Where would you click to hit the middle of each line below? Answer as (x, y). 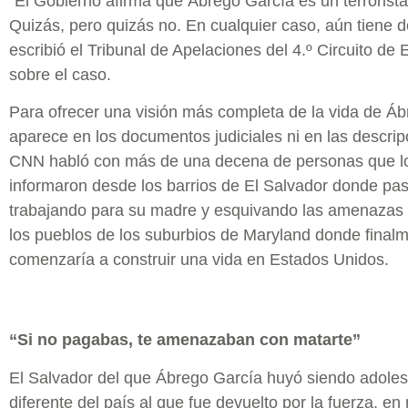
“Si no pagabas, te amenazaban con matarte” (185, 340)
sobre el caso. (60, 74)
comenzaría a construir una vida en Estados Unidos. (199, 259)
